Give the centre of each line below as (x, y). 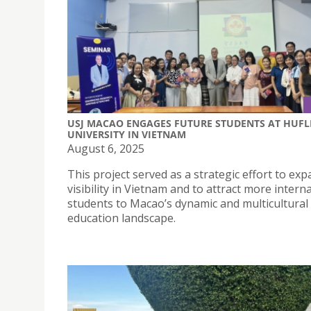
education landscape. (121, 218)
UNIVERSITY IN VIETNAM (127, 135)
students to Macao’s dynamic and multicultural (188, 204)
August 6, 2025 (106, 149)
